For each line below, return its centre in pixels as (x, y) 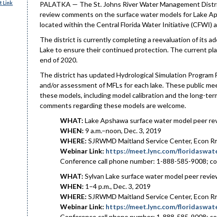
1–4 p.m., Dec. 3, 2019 (117, 186)
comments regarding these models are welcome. (113, 105)
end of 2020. (59, 60)
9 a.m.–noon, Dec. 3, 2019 (123, 131)
